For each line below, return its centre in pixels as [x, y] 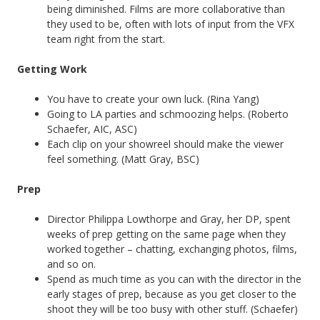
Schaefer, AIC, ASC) [92, 129]
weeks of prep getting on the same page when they [166, 234]
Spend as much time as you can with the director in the [174, 279]
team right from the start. [106, 39]
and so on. [71, 264]
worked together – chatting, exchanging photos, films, [172, 249]
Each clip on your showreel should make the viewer [165, 144]
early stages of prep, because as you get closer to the [172, 294]
